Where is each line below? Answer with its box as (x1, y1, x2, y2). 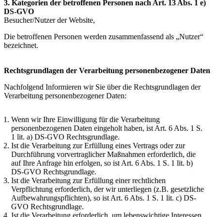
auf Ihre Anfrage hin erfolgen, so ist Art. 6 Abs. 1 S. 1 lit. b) (11, 159, 193, 168)
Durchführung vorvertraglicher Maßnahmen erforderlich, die (11, 150, 196, 159)
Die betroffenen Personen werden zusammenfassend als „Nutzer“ (4, 32, 203, 41)
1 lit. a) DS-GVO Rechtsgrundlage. (11, 133, 120, 141)
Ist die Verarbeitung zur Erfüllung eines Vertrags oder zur (11, 141, 185, 150)
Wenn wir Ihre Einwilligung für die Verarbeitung (11, 115, 160, 124)
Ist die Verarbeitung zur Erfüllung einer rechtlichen (11, 176, 166, 185)
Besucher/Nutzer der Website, (4, 16, 95, 25)
